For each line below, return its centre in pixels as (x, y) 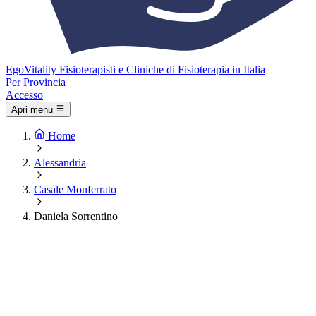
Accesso (24, 95)
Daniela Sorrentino (76, 217)
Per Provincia (36, 82)
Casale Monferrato (75, 190)
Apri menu (32, 110)
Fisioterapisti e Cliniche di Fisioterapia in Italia (162, 69)
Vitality (40, 69)
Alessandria (60, 163)
